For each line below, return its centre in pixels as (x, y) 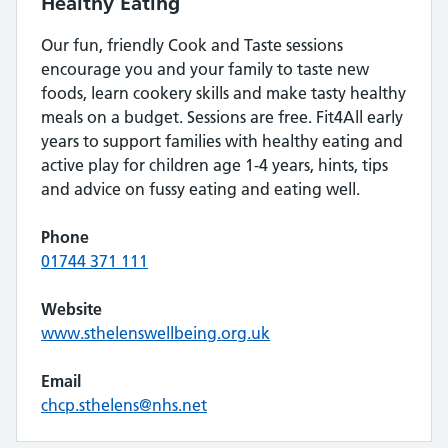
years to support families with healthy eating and (222, 141)
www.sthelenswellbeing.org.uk (155, 333)
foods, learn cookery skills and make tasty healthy (223, 93)
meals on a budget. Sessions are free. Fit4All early (222, 117)
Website (71, 309)
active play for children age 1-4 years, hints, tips (214, 165)
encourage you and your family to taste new (205, 69)
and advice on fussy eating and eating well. (200, 189)
